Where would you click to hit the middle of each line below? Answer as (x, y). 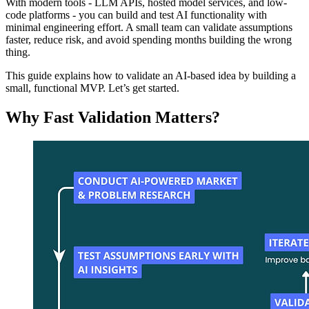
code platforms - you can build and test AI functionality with (136, 15)
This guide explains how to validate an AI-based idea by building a (151, 76)
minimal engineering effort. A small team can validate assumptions (149, 28)
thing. (18, 52)
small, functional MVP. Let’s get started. (92, 88)
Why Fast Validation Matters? (113, 118)
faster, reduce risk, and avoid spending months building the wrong (149, 40)
